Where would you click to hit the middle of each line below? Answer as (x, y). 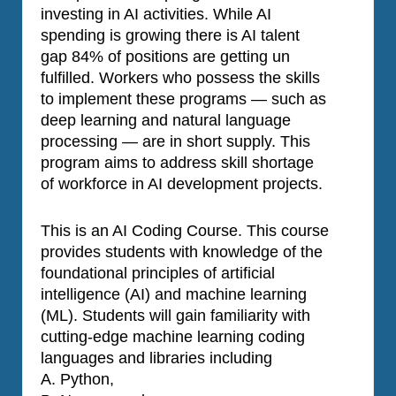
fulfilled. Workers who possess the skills (180, 78)
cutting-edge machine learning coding (173, 336)
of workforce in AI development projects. (182, 184)
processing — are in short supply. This (175, 142)
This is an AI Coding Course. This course (185, 230)
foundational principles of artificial (158, 273)
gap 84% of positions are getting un (165, 57)
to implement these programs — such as (183, 99)
